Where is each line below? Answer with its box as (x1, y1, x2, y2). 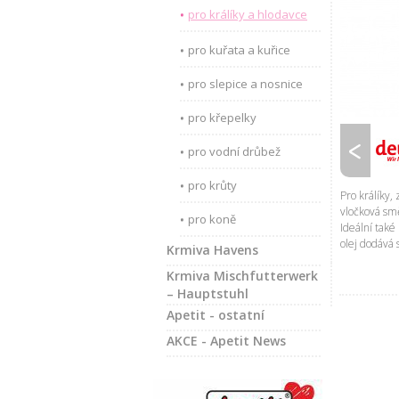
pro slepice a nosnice (188, 76, 303, 92)
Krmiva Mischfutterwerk (167, 267, 318, 284)
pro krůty (188, 177, 237, 193)
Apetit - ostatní (167, 306, 265, 323)
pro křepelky (188, 110, 256, 126)
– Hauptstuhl (167, 285, 248, 302)
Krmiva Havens (167, 241, 258, 258)
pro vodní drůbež (188, 143, 281, 159)
